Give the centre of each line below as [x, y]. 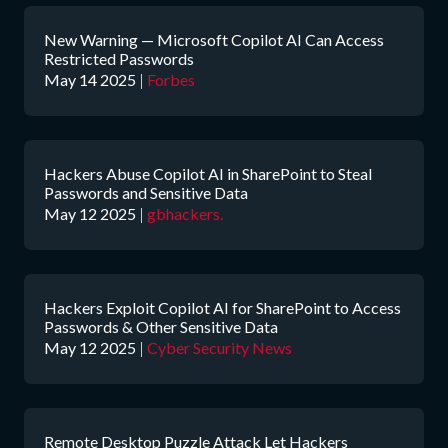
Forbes [171, 79]
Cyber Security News [219, 347]
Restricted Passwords [119, 58]
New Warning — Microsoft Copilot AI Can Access [214, 39]
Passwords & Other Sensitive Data [161, 326]
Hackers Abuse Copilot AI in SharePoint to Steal [208, 173]
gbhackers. [185, 213]
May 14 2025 [90, 79]
